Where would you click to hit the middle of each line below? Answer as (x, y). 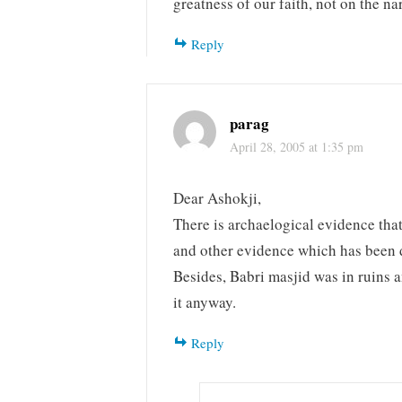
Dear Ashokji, (218, 198)
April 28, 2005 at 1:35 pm (297, 147)
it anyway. (205, 302)
